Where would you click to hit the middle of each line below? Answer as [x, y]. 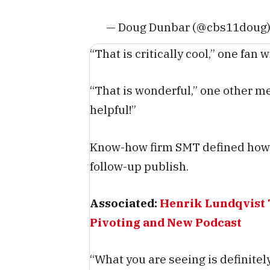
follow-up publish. [139, 166]
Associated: [125, 202]
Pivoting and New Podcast [166, 222]
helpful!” [113, 110]
